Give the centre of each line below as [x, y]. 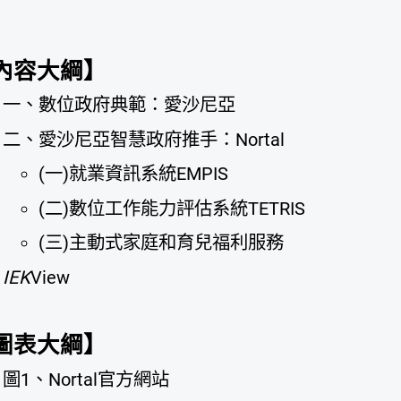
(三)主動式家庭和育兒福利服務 [161, 243]
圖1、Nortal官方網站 [85, 379]
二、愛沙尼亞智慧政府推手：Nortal [143, 139]
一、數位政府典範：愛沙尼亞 [119, 105]
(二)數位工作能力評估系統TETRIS [171, 208]
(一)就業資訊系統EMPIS [133, 174]
